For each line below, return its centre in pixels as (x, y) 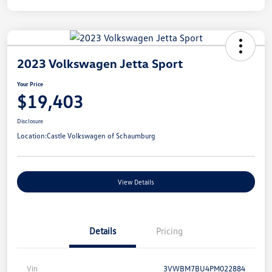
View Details (136, 182)
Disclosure (30, 121)
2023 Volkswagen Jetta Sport (100, 63)
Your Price (30, 84)
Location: (32, 136)
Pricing (169, 231)
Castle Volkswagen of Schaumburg (101, 136)
